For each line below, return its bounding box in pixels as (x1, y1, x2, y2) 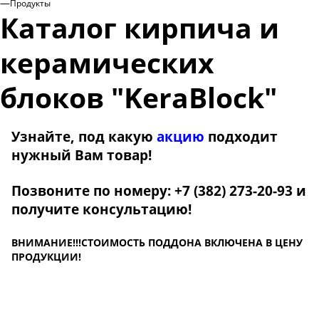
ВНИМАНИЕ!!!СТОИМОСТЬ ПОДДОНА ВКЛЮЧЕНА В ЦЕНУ (11, 235, 303, 249)
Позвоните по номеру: (11, 181, 171, 199)
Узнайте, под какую (11, 127, 153, 145)
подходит (208, 127, 278, 145)
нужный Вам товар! (11, 145, 152, 164)
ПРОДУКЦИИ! (11, 249, 81, 263)
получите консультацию (11, 199, 188, 218)
